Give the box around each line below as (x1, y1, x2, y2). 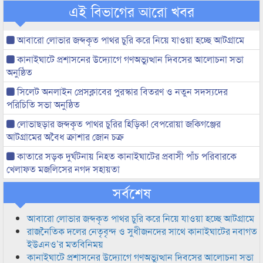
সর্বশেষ (112, 182, 151, 203)
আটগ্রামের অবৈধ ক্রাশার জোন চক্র (6, 130, 124, 143)
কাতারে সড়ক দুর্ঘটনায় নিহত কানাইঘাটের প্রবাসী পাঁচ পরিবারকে (15, 149, 237, 163)
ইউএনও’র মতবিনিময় (27, 237, 103, 251)
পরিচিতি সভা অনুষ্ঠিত (6, 97, 80, 111)
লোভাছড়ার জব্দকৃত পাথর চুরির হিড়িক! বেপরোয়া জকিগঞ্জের (15, 117, 221, 130)
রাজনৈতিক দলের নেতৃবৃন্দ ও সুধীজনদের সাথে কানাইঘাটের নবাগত (27, 224, 257, 238)
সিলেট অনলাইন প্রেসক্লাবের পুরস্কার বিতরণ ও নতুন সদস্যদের (15, 85, 228, 98)
